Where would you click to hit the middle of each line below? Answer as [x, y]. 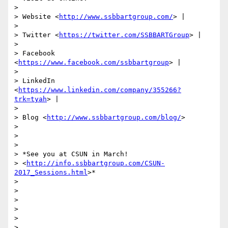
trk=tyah [31, 99]
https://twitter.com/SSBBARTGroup [124, 35]
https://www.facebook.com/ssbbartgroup [94, 63]
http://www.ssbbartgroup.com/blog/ [114, 118]
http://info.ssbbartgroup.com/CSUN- [96, 163]
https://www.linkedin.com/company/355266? [100, 90]
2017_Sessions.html [51, 173]
